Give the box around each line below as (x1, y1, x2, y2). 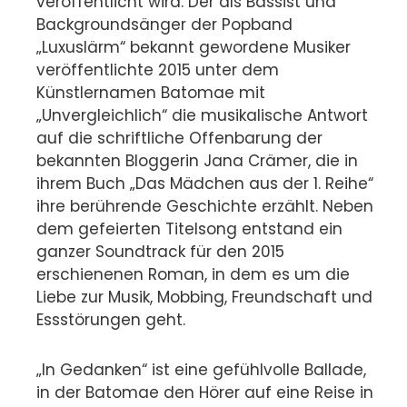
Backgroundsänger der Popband (36, 14, 293, 36)
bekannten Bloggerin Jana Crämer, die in (36, 150, 358, 173)
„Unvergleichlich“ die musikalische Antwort (36, 104, 368, 127)
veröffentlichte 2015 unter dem (36, 59, 279, 82)
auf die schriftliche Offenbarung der (36, 127, 323, 150)
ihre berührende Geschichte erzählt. (36, 195, 318, 218)
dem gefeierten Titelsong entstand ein (36, 218, 342, 241)
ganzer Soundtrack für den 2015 (36, 241, 284, 263)
